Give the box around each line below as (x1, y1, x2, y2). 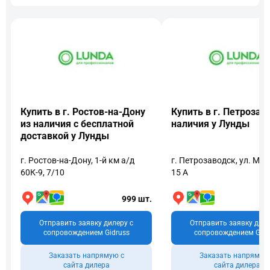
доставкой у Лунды (20, 130, 109, 142)
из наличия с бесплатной (20, 118, 134, 130)
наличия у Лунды (171, 118, 250, 130)
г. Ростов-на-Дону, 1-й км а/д (20, 155, 134, 165)
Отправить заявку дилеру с (39, 219, 133, 227)
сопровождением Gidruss (43, 228, 130, 237)
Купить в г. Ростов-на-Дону (20, 106, 145, 118)
